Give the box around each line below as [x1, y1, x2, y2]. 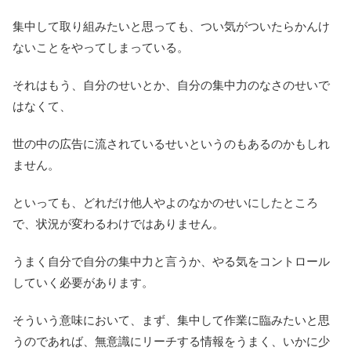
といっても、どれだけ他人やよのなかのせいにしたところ [13, 196, 318, 210]
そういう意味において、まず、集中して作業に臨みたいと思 [13, 313, 330, 327]
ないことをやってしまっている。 [13, 41, 189, 55]
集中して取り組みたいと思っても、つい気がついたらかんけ [13, 20, 330, 34]
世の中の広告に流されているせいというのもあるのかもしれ [13, 137, 330, 151]
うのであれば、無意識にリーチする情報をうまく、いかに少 [13, 335, 330, 349]
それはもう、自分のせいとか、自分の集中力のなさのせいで [13, 78, 330, 92]
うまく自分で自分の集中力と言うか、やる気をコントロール [13, 255, 330, 269]
